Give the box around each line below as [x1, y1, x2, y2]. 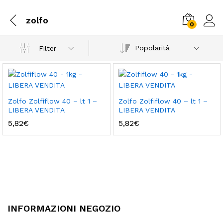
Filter [39, 44, 57, 52]
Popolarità [134, 44, 170, 52]
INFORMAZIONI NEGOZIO [7, 203, 120, 214]
